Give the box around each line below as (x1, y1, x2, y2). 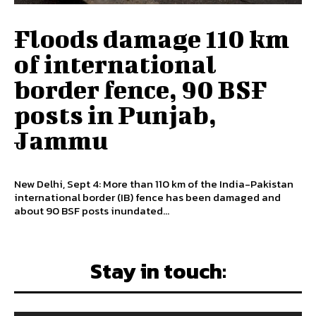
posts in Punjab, (14, 99, 217, 129)
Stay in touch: (90, 255, 226, 287)
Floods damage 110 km (14, 23, 289, 53)
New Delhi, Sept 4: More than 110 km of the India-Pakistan (14, 175, 293, 192)
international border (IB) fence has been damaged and (14, 188, 281, 205)
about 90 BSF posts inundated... (14, 202, 169, 219)
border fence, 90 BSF (14, 73, 267, 104)
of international (14, 48, 217, 78)
